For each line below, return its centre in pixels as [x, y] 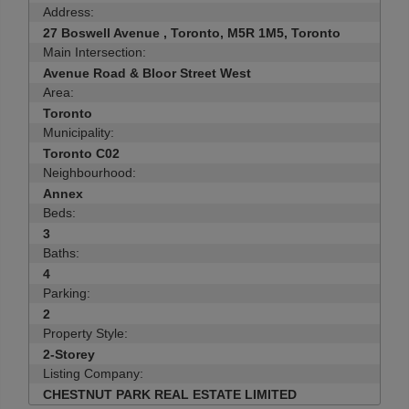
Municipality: [79, 132]
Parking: [67, 293]
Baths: [61, 253]
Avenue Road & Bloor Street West [147, 73]
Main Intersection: [94, 52]
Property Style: [85, 333]
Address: [68, 12]
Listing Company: [93, 373]
